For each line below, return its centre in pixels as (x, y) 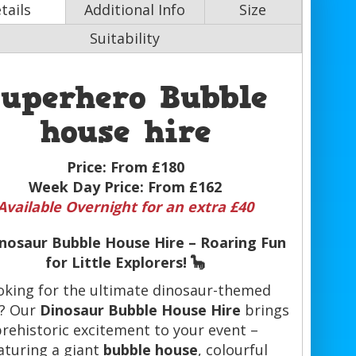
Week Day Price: (89, 187)
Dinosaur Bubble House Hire (140, 310)
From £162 (185, 187)
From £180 (147, 167)
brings (265, 310)
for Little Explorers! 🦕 (126, 263)
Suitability (125, 39)
